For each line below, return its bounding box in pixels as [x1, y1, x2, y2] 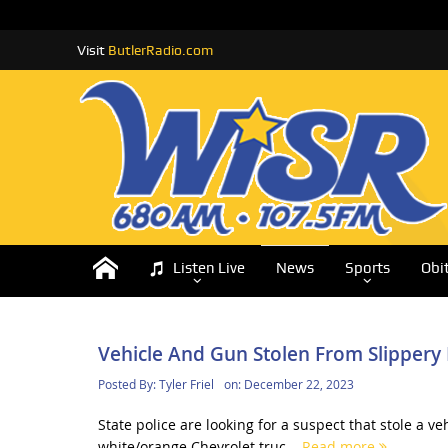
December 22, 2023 [243, 376, 354, 392]
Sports [344, 259, 390, 277]
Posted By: [97, 376, 159, 392]
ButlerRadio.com [107, 42, 213, 58]
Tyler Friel [158, 376, 214, 392]
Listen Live [172, 259, 245, 277]
